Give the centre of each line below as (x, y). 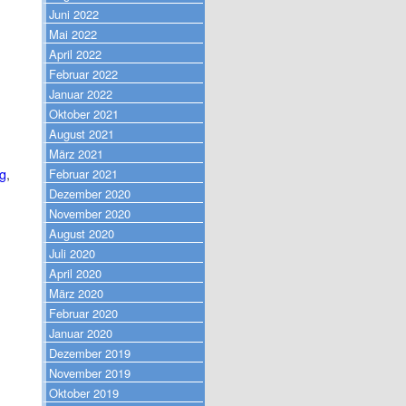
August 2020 (82, 233)
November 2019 (90, 372)
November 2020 (90, 213)
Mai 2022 (73, 34)
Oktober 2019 (84, 392)
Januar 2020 (81, 333)
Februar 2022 (83, 73)
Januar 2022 (81, 93)
